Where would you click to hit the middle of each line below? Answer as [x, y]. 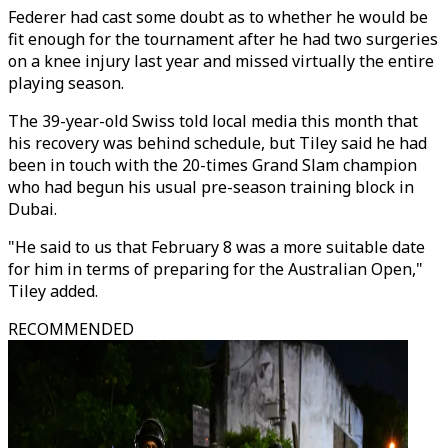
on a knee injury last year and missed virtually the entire [221, 61]
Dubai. [32, 209]
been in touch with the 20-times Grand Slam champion [212, 165]
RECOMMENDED [71, 329]
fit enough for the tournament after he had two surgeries [223, 39]
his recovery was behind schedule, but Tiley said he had [217, 143]
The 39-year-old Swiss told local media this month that [213, 121]
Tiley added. [53, 291]
